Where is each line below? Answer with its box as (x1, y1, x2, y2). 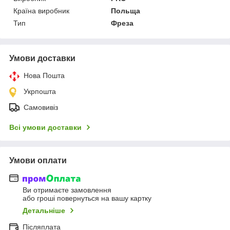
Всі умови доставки (9, 123, 82, 131)
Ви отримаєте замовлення (23, 186, 111, 195)
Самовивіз (24, 103, 58, 111)
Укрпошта (24, 87, 56, 95)
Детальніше (23, 206, 65, 215)
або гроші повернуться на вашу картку (23, 194, 151, 203)
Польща (111, 6, 141, 15)
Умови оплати (9, 156, 67, 165)
